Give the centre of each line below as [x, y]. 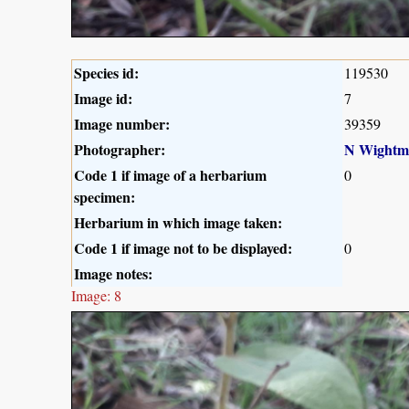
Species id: [106, 73]
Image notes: [113, 274]
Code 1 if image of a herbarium [170, 175]
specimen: [105, 197]
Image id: [103, 99]
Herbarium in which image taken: [178, 223]
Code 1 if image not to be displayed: [183, 248]
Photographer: [120, 150]
